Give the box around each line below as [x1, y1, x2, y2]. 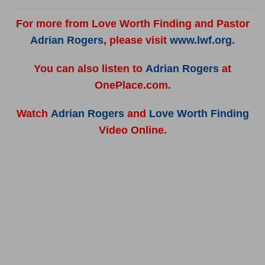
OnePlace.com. [94, 79, 171, 91]
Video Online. [98, 124, 167, 136]
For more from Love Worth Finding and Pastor [15, 18, 250, 30]
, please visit [104, 34, 170, 46]
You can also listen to [34, 63, 146, 75]
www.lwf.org [170, 34, 232, 46]
